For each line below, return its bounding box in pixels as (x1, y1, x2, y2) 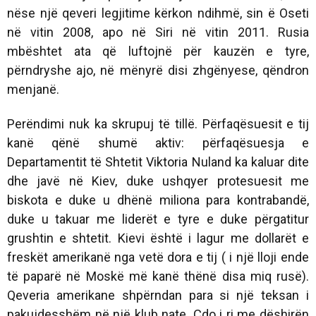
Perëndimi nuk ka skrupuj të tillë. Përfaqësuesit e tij (7, 116, 309, 131)
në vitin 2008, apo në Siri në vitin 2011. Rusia (7, 24, 309, 39)
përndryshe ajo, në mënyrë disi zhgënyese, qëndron (7, 62, 309, 78)
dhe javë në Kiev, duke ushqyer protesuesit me (7, 173, 309, 188)
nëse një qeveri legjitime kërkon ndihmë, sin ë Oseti (7, 5, 309, 20)
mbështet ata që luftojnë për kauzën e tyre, (7, 43, 309, 59)
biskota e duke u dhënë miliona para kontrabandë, (7, 192, 309, 207)
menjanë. (7, 81, 59, 97)
